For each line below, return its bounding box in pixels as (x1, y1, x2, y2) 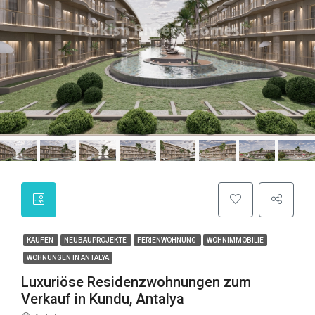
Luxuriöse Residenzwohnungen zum (21, 274, 251, 290)
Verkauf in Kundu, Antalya (21, 290, 184, 307)
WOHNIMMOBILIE (207, 236, 264, 244)
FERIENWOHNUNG (137, 236, 198, 244)
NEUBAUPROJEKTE (64, 236, 128, 244)
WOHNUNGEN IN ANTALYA (27, 254, 109, 262)
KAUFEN (27, 236, 55, 244)
